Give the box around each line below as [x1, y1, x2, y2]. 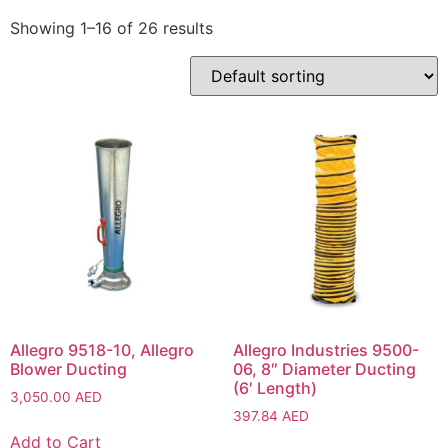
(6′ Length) [232, 378, 317, 399]
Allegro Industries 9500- [232, 340, 419, 361]
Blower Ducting [10, 359, 127, 380]
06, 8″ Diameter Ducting [232, 359, 416, 380]
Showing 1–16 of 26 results [10, 18, 213, 38]
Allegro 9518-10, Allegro [10, 340, 194, 361]
